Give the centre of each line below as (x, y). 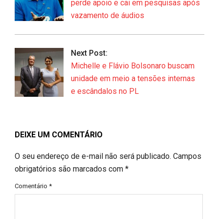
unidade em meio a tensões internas (133, 78)
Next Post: (89, 53)
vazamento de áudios (108, 15)
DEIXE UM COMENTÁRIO (59, 134)
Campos (187, 156)
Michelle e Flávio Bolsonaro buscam (133, 66)
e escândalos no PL (105, 91)
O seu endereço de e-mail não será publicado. (93, 156)
